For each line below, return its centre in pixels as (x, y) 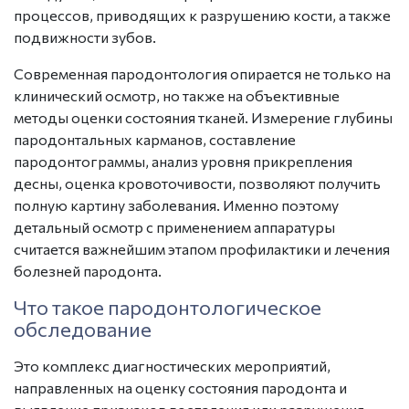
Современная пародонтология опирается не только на (202, 73)
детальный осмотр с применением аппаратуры (174, 227)
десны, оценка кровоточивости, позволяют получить (197, 183)
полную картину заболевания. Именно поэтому (176, 205)
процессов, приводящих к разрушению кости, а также (202, 15)
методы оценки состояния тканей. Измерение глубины (203, 117)
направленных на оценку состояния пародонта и (180, 388)
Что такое (59, 307)
